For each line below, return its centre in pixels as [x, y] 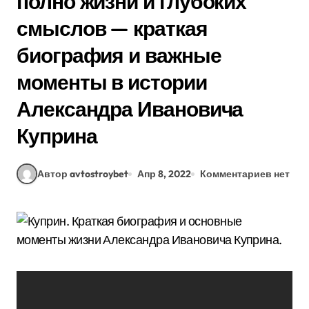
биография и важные [119, 55]
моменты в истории [112, 82]
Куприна [57, 136]
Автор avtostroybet [83, 173]
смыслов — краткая [112, 28]
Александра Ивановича [130, 109]
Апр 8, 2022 [164, 173]
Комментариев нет [245, 173]
